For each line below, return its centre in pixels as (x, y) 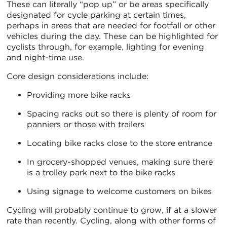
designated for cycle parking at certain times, (96, 15)
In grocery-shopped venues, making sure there (120, 162)
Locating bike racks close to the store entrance (120, 143)
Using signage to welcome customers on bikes (119, 191)
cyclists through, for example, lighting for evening (105, 47)
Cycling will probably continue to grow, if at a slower (112, 210)
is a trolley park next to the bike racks (101, 172)
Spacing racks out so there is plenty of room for (122, 113)
